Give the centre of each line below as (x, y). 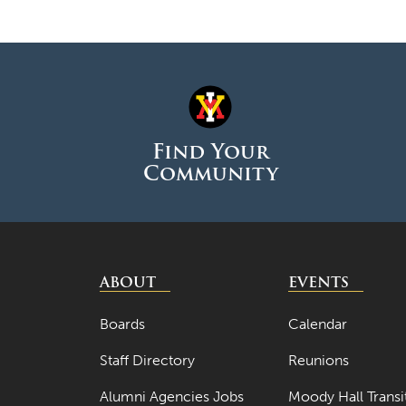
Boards (122, 324)
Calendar (318, 324)
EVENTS (319, 283)
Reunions (319, 361)
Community (210, 174)
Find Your (210, 152)
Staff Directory (147, 361)
